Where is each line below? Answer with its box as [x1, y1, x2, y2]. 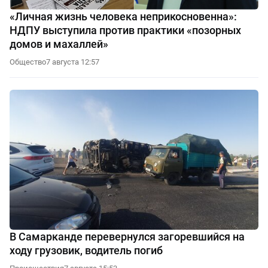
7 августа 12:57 [46, 57, 99, 67]
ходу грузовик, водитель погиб [10, 244, 163, 257]
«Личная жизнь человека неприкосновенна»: [10, 10, 237, 23]
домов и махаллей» [10, 38, 108, 51]
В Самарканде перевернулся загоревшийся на [10, 230, 245, 243]
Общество [10, 57, 46, 67]
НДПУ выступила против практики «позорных [10, 24, 241, 37]
